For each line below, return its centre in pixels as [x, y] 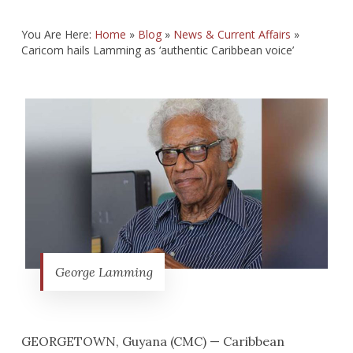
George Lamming [104, 272]
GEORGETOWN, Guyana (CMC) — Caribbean [152, 342]
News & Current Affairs [232, 34]
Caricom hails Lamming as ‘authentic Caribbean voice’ [157, 50]
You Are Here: [58, 34]
